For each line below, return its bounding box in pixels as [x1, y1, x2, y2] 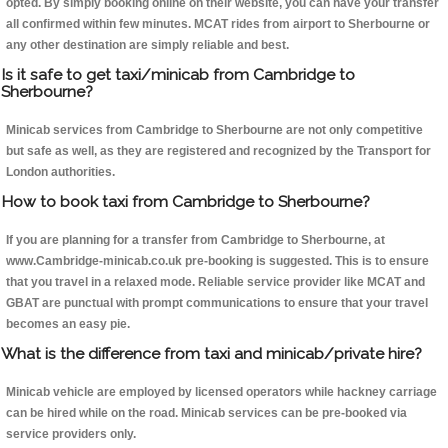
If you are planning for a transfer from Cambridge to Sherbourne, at [6, 233, 385, 248]
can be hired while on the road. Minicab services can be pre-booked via [6, 406, 407, 421]
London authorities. [6, 165, 115, 180]
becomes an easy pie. [6, 317, 130, 332]
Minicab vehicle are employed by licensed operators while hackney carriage [6, 385, 437, 400]
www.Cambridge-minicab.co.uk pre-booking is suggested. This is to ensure [6, 254, 429, 269]
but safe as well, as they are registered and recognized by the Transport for [6, 144, 431, 159]
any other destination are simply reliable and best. [6, 38, 289, 53]
